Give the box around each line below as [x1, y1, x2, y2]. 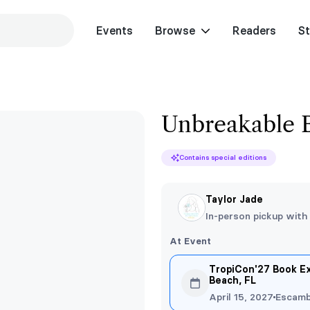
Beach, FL [209, 274, 256, 286]
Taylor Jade [206, 193, 263, 206]
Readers [232, 24, 276, 37]
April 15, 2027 [209, 291, 273, 303]
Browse [154, 24, 195, 37]
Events [95, 24, 133, 37]
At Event [170, 235, 211, 246]
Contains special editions [179, 153, 266, 162]
